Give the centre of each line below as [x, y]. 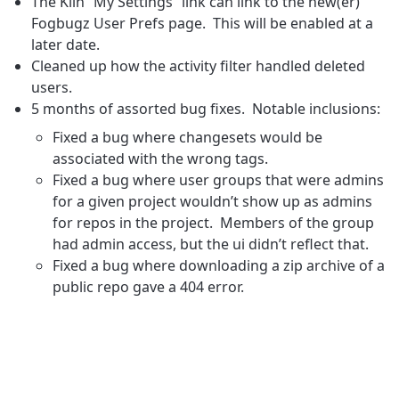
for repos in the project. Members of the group [214, 222]
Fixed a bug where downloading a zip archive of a [219, 265]
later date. [66, 44]
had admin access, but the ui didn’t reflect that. [211, 244]
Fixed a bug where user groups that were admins [219, 179]
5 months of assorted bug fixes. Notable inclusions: [206, 108]
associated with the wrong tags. [161, 158]
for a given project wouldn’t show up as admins [213, 201]
